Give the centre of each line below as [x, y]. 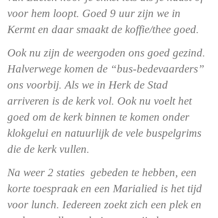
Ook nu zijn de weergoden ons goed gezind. [106, 53]
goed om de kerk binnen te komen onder [98, 117]
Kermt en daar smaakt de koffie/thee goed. [103, 29]
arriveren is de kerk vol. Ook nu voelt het [100, 101]
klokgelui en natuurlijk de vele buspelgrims [104, 133]
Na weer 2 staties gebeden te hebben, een [102, 173]
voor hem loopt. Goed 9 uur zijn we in [94, 13]
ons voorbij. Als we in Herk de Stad [88, 85]
